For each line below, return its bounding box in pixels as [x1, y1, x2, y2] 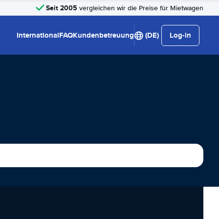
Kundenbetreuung [73, 30, 134, 41]
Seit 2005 [46, 2, 77, 13]
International [17, 30, 59, 41]
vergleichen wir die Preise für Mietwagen [77, 3, 203, 12]
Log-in [170, 30, 191, 41]
